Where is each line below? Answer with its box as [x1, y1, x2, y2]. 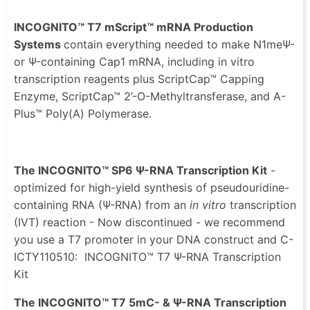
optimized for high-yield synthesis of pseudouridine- [14, 180, 289, 194]
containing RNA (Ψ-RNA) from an [14, 197, 190, 212]
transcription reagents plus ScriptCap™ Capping [14, 71, 264, 86]
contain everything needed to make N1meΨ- [64, 37, 295, 51]
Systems [14, 37, 64, 51]
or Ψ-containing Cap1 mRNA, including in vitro [14, 54, 255, 69]
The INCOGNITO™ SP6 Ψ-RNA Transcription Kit [14, 163, 267, 177]
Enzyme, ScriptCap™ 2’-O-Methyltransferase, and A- [14, 89, 286, 103]
